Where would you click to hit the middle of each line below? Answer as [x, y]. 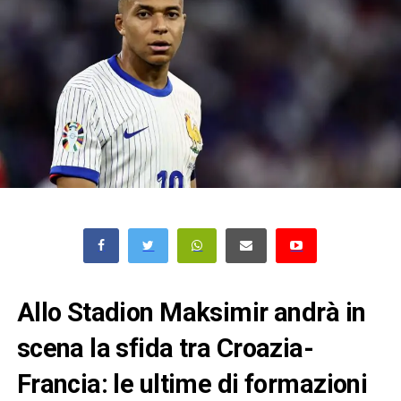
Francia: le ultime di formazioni [192, 384]
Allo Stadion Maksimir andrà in [191, 312]
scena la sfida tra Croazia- [165, 348]
